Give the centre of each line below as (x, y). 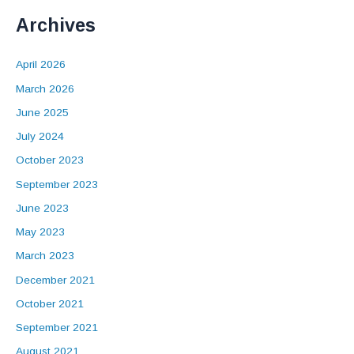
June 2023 (42, 208)
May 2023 (40, 232)
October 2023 (50, 160)
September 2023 (57, 184)
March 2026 (45, 88)
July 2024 (40, 137)
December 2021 (55, 280)
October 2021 (50, 303)
